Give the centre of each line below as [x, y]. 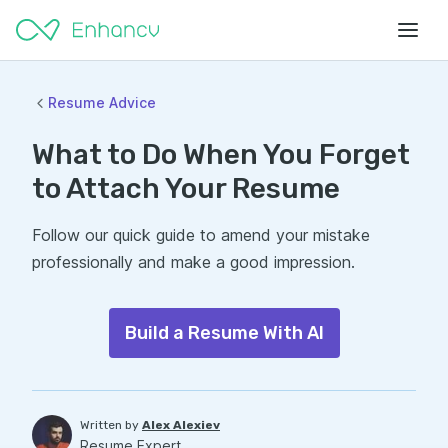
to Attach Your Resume [186, 188]
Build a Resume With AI [224, 333]
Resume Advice [102, 102]
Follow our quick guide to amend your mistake [201, 235]
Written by [109, 425]
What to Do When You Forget [221, 154]
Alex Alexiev [181, 425]
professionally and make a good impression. [193, 262]
